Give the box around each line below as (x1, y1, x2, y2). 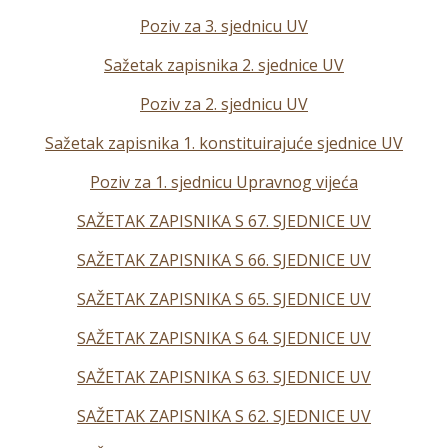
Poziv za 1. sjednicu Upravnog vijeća (90, 171, 358, 193)
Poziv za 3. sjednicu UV (140, 15, 308, 37)
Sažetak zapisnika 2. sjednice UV (104, 54, 344, 76)
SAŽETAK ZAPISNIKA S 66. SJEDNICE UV (77, 249, 371, 271)
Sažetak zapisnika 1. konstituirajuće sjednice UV (45, 132, 403, 154)
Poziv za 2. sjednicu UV (140, 93, 308, 115)
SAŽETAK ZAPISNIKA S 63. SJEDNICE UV (77, 366, 371, 388)
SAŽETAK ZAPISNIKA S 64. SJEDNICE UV (77, 327, 371, 349)
